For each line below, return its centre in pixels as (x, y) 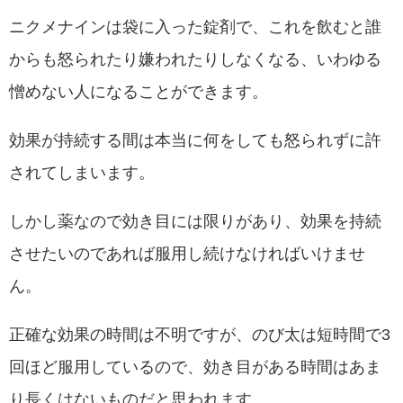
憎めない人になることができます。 (139, 92)
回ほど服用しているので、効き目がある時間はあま (195, 367)
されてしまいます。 (82, 173)
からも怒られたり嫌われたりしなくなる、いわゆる (195, 60)
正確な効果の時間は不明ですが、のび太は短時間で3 (200, 335)
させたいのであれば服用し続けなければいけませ (187, 254)
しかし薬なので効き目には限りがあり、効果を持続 (195, 222)
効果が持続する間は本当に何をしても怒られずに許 (195, 141)
